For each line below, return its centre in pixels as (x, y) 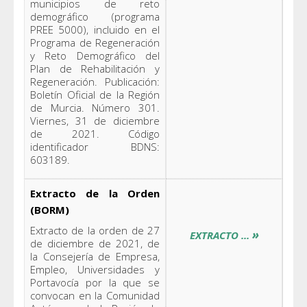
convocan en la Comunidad (95, 295)
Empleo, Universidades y (95, 269)
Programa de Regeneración (95, 42)
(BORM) (50, 209)
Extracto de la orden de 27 (95, 230)
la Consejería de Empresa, (95, 256)
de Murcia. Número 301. (95, 107)
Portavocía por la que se (95, 282)
